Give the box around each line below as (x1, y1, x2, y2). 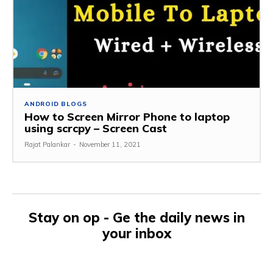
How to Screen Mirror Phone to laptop (24, 110, 230, 124)
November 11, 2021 (79, 140, 141, 149)
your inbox (102, 225, 171, 243)
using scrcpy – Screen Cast (24, 121, 167, 136)
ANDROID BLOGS (24, 100, 87, 108)
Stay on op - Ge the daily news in (28, 209, 245, 227)
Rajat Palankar (24, 140, 70, 149)
